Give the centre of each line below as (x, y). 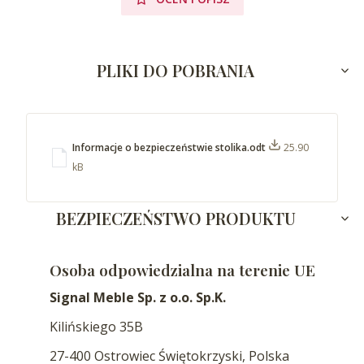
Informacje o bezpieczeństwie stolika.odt (170, 147)
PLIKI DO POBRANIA (176, 70)
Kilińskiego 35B (96, 326)
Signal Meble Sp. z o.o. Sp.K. (137, 297)
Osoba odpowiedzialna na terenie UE (182, 269)
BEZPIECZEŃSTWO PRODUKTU (175, 218)
